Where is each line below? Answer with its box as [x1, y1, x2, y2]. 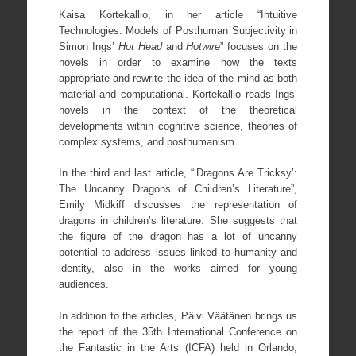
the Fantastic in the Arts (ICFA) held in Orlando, [58, 341, 298, 354]
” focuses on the [220, 40, 298, 52]
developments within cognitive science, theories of [58, 119, 298, 132]
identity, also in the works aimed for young [58, 262, 298, 274]
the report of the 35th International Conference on [58, 325, 298, 338]
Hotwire [186, 40, 221, 52]
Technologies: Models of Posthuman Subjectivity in [58, 24, 298, 37]
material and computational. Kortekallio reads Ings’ [58, 87, 298, 100]
